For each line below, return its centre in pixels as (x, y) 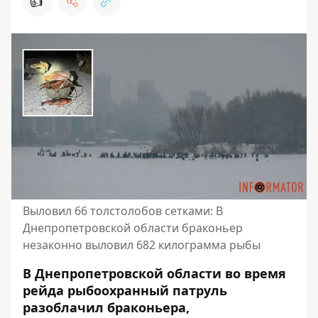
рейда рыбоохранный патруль (125, 290)
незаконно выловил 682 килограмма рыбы (142, 245)
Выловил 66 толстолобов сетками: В (123, 211)
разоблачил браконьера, (106, 307)
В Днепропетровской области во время (154, 273)
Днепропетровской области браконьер (133, 228)
